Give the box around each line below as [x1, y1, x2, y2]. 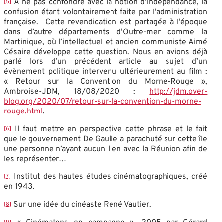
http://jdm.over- [149, 86, 208, 97]
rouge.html [4, 106, 43, 116]
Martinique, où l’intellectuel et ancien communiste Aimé [4, 37, 208, 47]
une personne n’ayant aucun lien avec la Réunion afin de [4, 144, 208, 154]
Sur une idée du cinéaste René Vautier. [11, 199, 151, 210]
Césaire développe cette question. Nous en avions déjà [4, 47, 208, 57]
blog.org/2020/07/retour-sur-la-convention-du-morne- [4, 96, 201, 107]
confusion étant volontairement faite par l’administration [4, 7, 208, 17]
